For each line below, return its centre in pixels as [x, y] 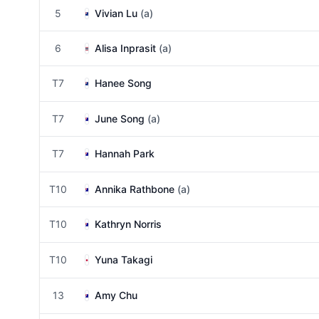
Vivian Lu [116, 13]
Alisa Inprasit [125, 48]
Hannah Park [125, 153]
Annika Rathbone [135, 189]
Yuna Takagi [124, 260]
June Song [120, 119]
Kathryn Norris [128, 224]
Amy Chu [116, 295]
